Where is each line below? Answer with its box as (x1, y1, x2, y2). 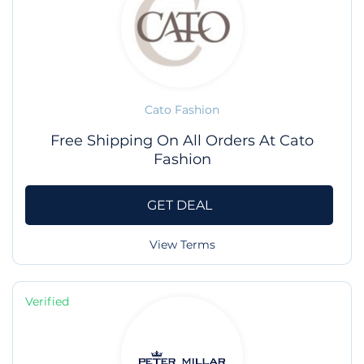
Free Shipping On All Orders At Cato (50, 132, 314, 150)
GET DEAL (146, 197, 212, 213)
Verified (25, 294, 69, 310)
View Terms (149, 237, 215, 253)
